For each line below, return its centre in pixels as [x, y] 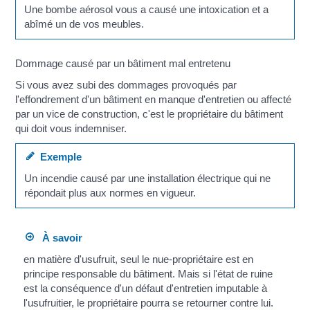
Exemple [58, 156]
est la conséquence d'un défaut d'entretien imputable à [145, 289]
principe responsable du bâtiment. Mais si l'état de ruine [148, 274]
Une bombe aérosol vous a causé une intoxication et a [146, 10]
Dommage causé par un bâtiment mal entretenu [123, 63]
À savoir [58, 237]
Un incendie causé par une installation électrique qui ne [147, 179]
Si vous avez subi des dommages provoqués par [126, 85]
